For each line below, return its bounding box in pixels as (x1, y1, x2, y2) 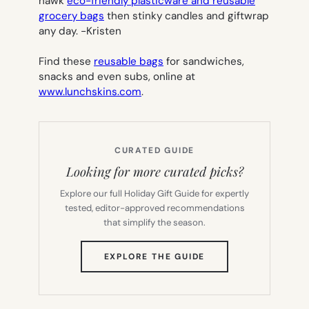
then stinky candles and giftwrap (104, 8, 269, 23)
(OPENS (204, 250, 242, 261)
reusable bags (94, 54, 163, 68)
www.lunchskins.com (39, 84, 141, 99)
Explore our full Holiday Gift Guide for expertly (60, 187, 249, 199)
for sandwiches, (166, 54, 244, 68)
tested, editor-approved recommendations (64, 201, 245, 214)
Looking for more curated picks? (66, 162, 243, 180)
